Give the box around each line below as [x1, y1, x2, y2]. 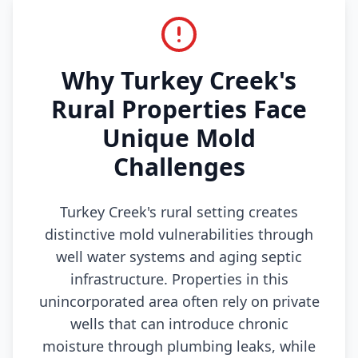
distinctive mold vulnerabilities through [45, 225, 313, 244]
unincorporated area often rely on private [38, 292, 320, 311]
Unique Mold [102, 121, 256, 154]
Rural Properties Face [51, 93, 307, 125]
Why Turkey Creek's [62, 64, 296, 97]
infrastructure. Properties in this [70, 269, 288, 288]
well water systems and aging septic [56, 247, 302, 266]
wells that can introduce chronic [70, 314, 288, 333]
